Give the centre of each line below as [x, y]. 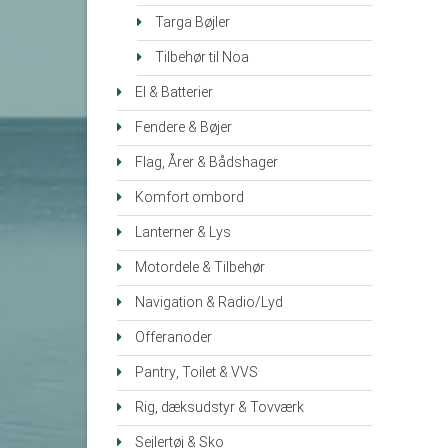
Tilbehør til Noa [202, 58]
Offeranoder [173, 338]
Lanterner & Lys [183, 233]
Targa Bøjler [192, 23]
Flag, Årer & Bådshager [206, 163]
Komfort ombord [189, 198]
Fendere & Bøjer [183, 128]
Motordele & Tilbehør [200, 268]
